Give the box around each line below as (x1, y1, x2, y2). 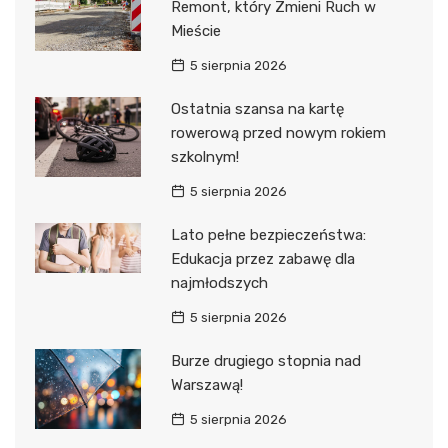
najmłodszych (170, 274, 268, 293)
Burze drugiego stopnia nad (170, 352, 361, 371)
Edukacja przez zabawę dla (170, 250, 355, 269)
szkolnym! (170, 148, 239, 167)
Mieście (170, 22, 221, 41)
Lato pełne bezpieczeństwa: (170, 226, 366, 245)
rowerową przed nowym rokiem (170, 124, 386, 143)
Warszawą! (170, 376, 243, 395)
